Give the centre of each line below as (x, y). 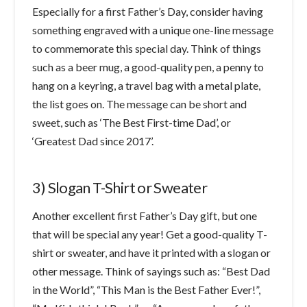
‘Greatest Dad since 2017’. (93, 140)
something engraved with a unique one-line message (153, 29)
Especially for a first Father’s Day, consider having (148, 11)
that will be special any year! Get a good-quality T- (150, 234)
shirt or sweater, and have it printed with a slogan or (152, 253)
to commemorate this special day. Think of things (147, 48)
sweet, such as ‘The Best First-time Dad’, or (132, 122)
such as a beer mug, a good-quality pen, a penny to (148, 66)
